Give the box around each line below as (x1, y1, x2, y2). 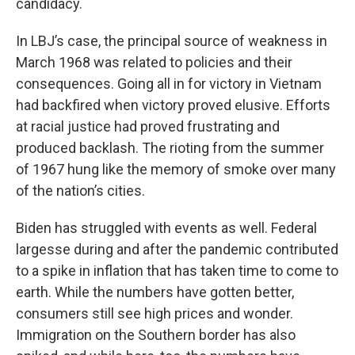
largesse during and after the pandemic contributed (16, 241, 338, 258)
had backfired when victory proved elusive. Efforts (16, 97, 330, 113)
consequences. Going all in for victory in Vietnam (16, 75, 322, 92)
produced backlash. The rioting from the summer (16, 139, 324, 156)
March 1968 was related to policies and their (16, 54, 292, 71)
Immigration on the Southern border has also (16, 326, 296, 343)
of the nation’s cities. (16, 182, 145, 199)
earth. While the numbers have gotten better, (16, 284, 294, 300)
